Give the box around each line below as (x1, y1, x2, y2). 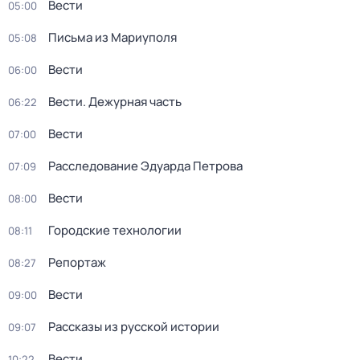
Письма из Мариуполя (48, 29, 177, 46)
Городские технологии (48, 222, 182, 239)
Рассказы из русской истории (48, 318, 219, 335)
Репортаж (48, 254, 106, 271)
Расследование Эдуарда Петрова (48, 157, 243, 174)
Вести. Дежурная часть (48, 93, 182, 110)
